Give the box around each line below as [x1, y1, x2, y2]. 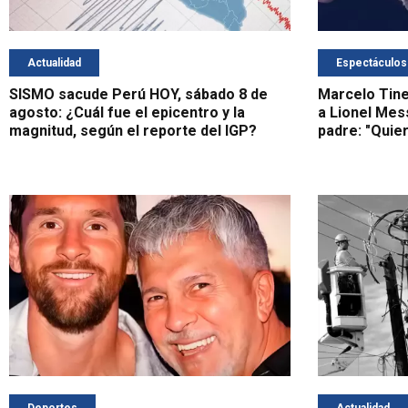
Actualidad [27, 56, 81, 70]
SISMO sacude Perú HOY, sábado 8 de [9, 86, 268, 104]
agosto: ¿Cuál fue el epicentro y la [9, 104, 245, 122]
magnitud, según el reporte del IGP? [9, 122, 257, 140]
